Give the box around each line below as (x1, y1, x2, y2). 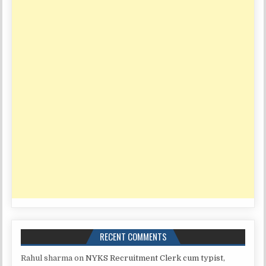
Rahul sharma (21, 254, 73, 262)
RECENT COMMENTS (99, 230, 167, 243)
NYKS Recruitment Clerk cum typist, (85, 254, 226, 262)
